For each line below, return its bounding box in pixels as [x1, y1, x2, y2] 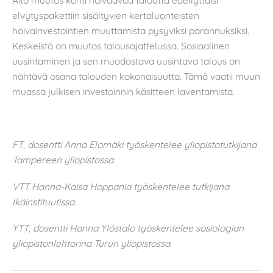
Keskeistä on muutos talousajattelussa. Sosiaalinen [12, 40, 230, 52]
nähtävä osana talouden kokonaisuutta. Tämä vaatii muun [12, 70, 260, 82]
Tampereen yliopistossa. [12, 154, 115, 166]
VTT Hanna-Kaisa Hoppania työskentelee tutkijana [12, 180, 229, 193]
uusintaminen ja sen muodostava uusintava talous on [12, 55, 240, 67]
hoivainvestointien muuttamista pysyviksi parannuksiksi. [12, 24, 249, 37]
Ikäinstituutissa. [12, 195, 76, 208]
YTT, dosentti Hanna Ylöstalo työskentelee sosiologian [12, 222, 244, 235]
